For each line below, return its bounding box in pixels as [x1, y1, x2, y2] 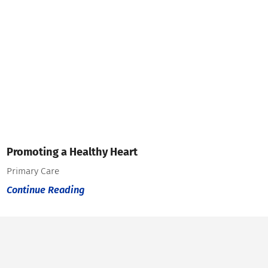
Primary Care [7, 165, 60, 176]
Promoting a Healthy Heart [7, 145, 138, 159]
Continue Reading [7, 184, 85, 196]
